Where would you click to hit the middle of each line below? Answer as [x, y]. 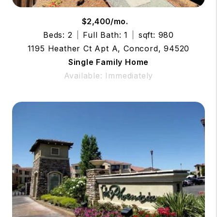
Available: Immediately [108, 75]
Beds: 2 [58, 35]
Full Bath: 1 [105, 35]
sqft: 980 [156, 35]
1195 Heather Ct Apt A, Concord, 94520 [108, 48]
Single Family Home [108, 62]
